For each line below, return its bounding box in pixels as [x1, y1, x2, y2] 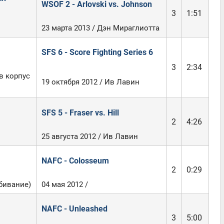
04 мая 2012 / [41, 180, 88, 189]
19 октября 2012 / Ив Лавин [41, 77, 139, 86]
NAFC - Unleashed [41, 204, 107, 213]
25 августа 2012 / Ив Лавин [41, 132, 138, 141]
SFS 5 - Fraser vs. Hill [41, 108, 119, 117]
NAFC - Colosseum [41, 156, 109, 165]
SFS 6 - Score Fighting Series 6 [41, 47, 153, 57]
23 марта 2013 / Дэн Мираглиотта [41, 23, 159, 32]
